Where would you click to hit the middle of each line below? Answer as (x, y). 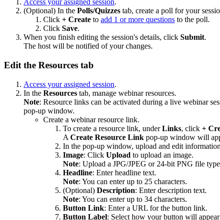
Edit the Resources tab (49, 65)
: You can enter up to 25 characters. (133, 181)
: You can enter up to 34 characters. (133, 199)
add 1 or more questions (138, 20)
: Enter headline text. (124, 172)
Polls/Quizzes (99, 11)
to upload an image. (162, 155)
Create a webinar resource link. (91, 119)
